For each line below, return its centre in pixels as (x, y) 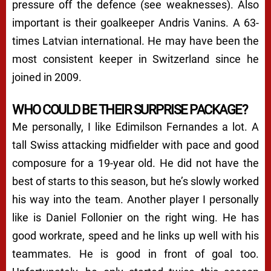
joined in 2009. (47, 77)
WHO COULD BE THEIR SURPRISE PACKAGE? (129, 109)
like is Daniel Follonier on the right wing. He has (135, 217)
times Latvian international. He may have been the (135, 41)
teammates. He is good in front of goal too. (135, 253)
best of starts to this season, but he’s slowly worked (135, 181)
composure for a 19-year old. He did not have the (135, 163)
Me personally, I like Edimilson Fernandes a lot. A (135, 126)
